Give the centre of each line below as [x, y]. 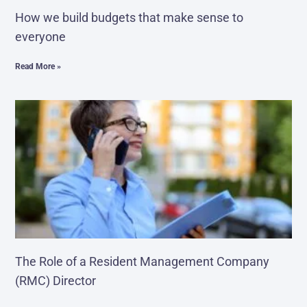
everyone [41, 37]
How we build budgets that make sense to [130, 17]
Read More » [38, 66]
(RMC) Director [56, 280]
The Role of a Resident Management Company [143, 261]
